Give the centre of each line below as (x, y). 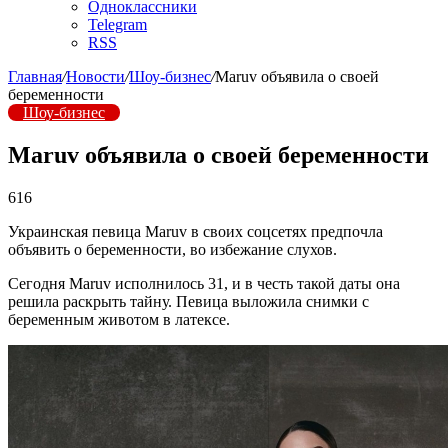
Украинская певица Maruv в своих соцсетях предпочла (195, 231)
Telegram (117, 24)
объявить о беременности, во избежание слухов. (172, 249)
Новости (95, 76)
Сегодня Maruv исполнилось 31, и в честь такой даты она (204, 283)
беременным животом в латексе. (119, 319)
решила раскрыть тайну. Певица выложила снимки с (188, 301)
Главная (35, 76)
